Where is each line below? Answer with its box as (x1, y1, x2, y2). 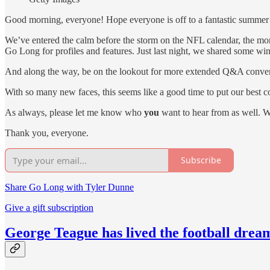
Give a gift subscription (5, 202, 93, 213)
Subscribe (181, 154, 221, 166)
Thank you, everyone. (5, 127, 89, 138)
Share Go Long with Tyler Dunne (5, 181, 134, 192)
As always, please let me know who (5, 107, 144, 118)
